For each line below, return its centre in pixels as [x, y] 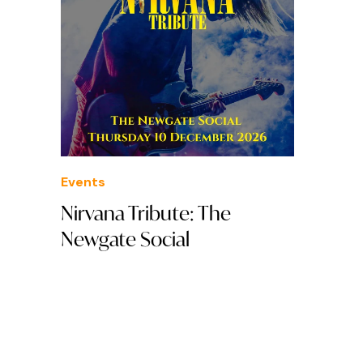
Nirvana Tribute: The [146, 214]
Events [83, 182]
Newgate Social [125, 239]
